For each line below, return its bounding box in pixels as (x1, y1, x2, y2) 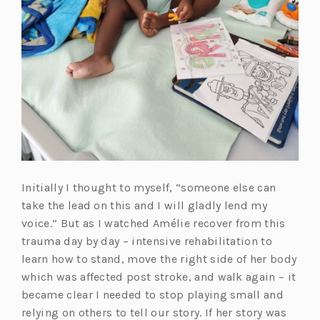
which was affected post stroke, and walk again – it (21, 270, 296, 284)
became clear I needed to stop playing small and (21, 288, 284, 302)
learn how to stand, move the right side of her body (21, 252, 297, 266)
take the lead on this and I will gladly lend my (21, 199, 268, 213)
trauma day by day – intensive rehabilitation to (21, 234, 273, 249)
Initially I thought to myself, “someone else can (21, 181, 276, 195)
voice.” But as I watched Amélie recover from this (21, 216, 286, 231)
